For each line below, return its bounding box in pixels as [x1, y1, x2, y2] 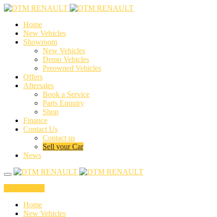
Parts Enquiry [43, 99, 84, 107]
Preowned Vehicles [43, 64, 101, 72]
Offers [23, 73, 43, 81]
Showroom [23, 38, 57, 46]
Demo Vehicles [43, 55, 89, 63]
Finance [23, 116, 47, 124]
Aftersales [23, 81, 54, 90]
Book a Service [43, 90, 90, 98]
